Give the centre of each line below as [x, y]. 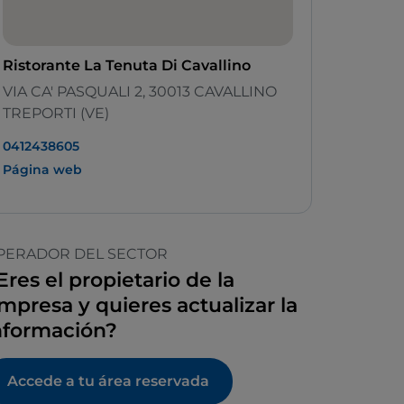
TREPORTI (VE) [56, 114]
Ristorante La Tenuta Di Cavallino [127, 66]
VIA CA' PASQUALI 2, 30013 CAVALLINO [140, 92]
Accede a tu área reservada [108, 381]
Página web [42, 170]
